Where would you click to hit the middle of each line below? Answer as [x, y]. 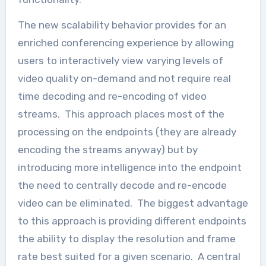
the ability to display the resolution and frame [126, 238]
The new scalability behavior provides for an [122, 25]
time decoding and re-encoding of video [112, 96]
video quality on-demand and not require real [124, 78]
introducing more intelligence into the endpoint [129, 167]
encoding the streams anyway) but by [107, 149]
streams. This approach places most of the [121, 114]
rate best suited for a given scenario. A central [129, 256]
